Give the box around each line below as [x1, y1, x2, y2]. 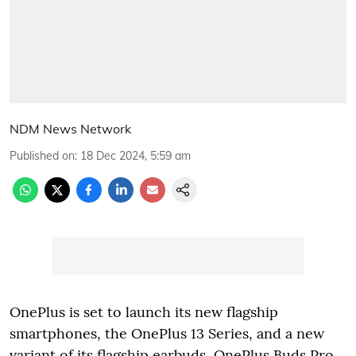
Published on [10, 148, 75, 163]
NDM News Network [10, 120, 131, 137]
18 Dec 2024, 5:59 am [80, 148, 191, 163]
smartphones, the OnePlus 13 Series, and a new [10, 323, 324, 342]
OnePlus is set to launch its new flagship [10, 302, 278, 321]
